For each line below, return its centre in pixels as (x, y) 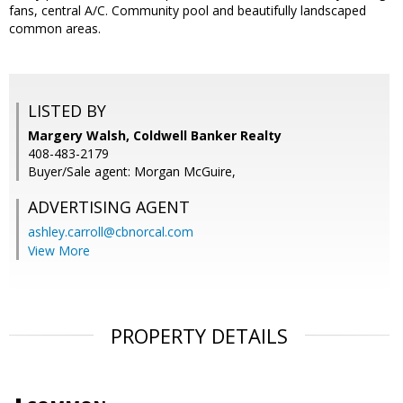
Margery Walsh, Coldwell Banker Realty (155, 136)
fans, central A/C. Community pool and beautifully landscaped (188, 11)
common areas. (55, 29)
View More (59, 251)
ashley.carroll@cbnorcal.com (111, 232)
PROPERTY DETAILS (199, 336)
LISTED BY (67, 111)
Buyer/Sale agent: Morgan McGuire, (132, 172)
